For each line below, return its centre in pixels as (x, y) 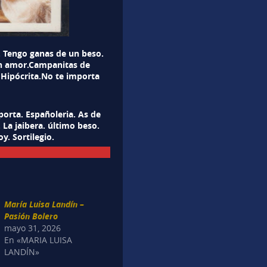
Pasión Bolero (31, 216)
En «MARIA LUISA (38, 240)
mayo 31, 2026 (33, 228)
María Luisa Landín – (44, 204)
